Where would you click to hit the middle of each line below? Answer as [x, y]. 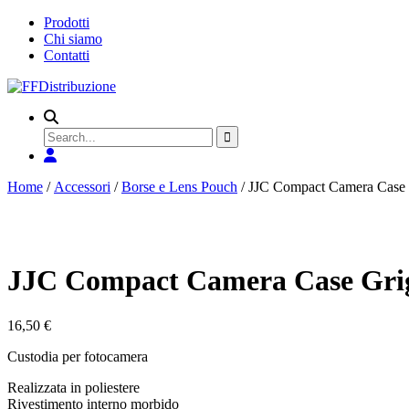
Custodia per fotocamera [78, 356]
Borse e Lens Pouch [179, 187]
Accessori [82, 187]
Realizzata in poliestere [73, 387]
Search [63, 133]
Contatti [67, 55]
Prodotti [67, 22]
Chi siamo [73, 39]
